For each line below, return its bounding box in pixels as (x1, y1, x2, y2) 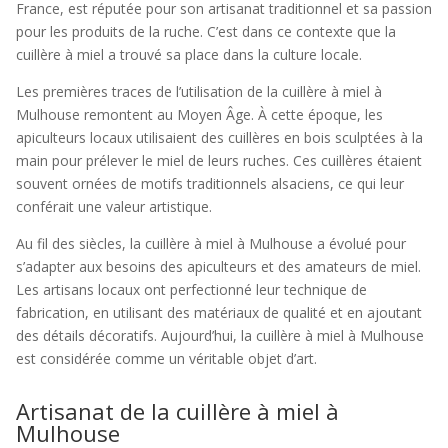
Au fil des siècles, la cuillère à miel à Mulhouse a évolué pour (16, 234, 406, 253)
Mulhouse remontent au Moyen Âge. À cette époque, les (16, 105, 383, 124)
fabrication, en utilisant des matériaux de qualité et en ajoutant (16, 303, 422, 322)
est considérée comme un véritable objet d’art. (16, 349, 317, 368)
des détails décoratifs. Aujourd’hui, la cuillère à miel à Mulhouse (16, 326, 424, 345)
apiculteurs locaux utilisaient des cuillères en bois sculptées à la (16, 128, 423, 147)
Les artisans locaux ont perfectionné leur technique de (16, 280, 367, 299)
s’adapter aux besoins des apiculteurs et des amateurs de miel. (16, 257, 421, 276)
